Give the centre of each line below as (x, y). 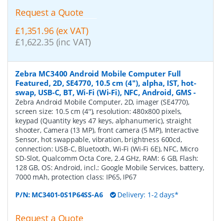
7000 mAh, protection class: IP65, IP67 (76, 177)
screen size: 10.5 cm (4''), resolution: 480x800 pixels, (99, 111)
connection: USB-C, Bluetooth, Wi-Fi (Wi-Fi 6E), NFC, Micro (107, 149)
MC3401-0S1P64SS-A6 (67, 195)
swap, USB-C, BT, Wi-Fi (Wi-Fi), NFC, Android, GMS (104, 92)
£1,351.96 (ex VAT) (52, 30)
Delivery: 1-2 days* (147, 195)
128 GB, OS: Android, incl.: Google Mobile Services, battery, (110, 168)
